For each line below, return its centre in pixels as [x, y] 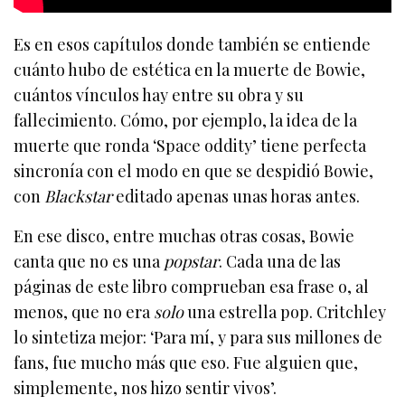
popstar [192, 261]
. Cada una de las [280, 261]
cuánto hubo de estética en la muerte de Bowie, [190, 69]
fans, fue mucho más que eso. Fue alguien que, [186, 362]
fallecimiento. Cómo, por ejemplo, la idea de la [186, 120]
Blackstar [79, 196]
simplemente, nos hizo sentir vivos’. [146, 387]
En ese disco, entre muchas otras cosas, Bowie [184, 235]
